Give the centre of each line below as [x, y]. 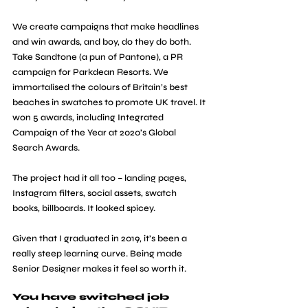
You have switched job [92, 297]
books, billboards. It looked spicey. [84, 208]
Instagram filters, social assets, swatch [96, 193]
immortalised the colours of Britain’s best [101, 87]
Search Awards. [46, 147]
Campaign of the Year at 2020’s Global [95, 132]
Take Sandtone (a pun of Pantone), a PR [99, 57]
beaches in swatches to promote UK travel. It [110, 102]
